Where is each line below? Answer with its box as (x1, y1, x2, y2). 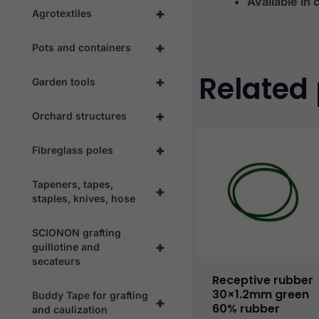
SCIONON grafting (32, 226, 121, 239)
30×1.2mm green (211, 286, 309, 303)
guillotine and (32, 240, 100, 253)
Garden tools (32, 75, 95, 88)
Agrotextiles (32, 6, 92, 19)
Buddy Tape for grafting (32, 288, 148, 301)
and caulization (32, 303, 108, 315)
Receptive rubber (211, 271, 313, 288)
